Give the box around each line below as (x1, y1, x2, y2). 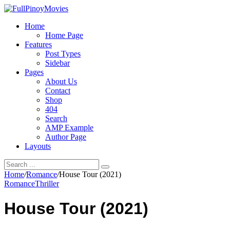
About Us (45, 77, 77, 86)
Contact (45, 86, 70, 95)
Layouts (25, 142, 51, 150)
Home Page (45, 31, 83, 40)
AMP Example (45, 123, 93, 132)
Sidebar (45, 59, 70, 67)
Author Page (45, 132, 86, 141)
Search (45, 114, 67, 123)
